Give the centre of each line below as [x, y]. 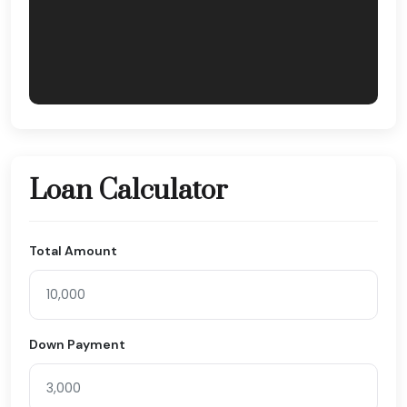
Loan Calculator [129, 191]
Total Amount [73, 251]
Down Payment [77, 345]
